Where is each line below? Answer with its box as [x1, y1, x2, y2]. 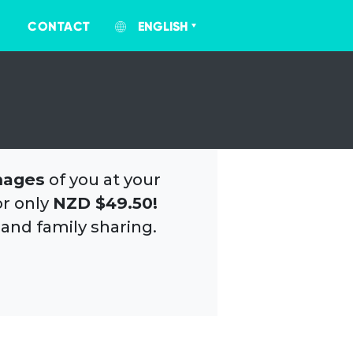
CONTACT [28, 19, 91, 34]
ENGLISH [137, 19, 188, 34]
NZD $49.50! [52, 193, 158, 213]
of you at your [44, 169, 161, 189]
